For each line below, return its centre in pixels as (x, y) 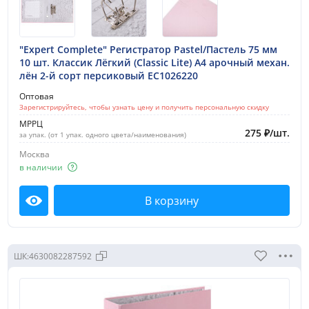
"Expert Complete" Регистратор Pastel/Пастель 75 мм (148, 50)
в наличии (41, 167)
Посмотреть (66, 207)
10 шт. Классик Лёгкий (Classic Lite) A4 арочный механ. (154, 63)
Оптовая (37, 97)
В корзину (172, 200)
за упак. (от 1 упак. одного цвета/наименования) (103, 135)
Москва (34, 154)
